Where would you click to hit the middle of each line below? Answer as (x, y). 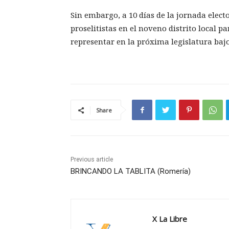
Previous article (92, 160)
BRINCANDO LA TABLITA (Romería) (131, 171)
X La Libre (170, 219)
